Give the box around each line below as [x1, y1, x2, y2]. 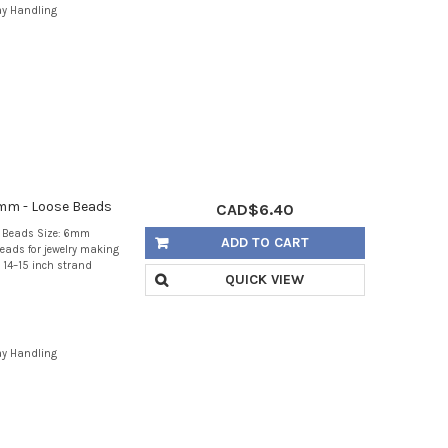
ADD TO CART [220, 234, 309, 252]
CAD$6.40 [215, 200, 294, 220]
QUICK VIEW [225, 271, 305, 289]
